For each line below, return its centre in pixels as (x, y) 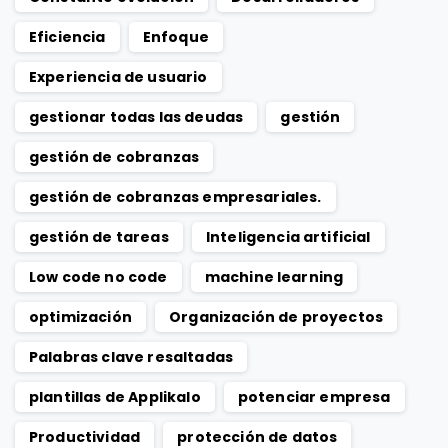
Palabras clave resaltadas (131, 357)
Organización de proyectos (276, 317)
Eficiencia (67, 37)
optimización (80, 317)
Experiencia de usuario (118, 77)
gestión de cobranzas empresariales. (175, 197)
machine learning (274, 277)
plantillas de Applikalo (115, 397)
